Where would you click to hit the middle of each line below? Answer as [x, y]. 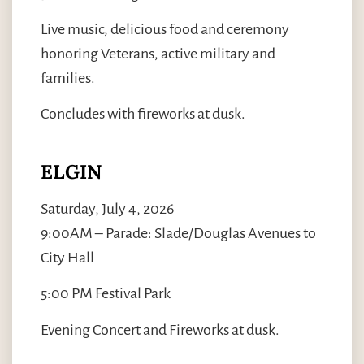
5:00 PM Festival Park [106, 294]
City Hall [67, 257]
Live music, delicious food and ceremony [165, 30]
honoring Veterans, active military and [158, 54]
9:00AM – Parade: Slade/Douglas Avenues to [178, 233]
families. [68, 78]
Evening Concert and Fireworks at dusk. [160, 329]
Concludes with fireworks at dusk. [143, 114]
